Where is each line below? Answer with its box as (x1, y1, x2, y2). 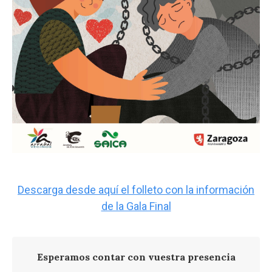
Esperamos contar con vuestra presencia (36, 251, 236, 263)
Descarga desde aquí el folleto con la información (18, 183, 254, 197)
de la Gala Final (101, 200, 171, 213)
